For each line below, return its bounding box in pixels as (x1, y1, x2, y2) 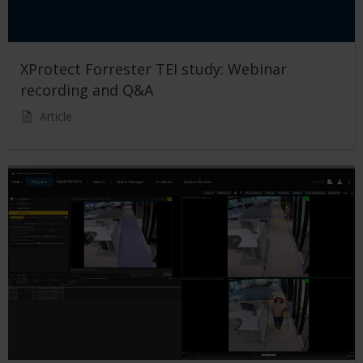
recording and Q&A (20, 79, 153, 100)
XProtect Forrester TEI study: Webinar (20, 58, 287, 79)
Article (40, 108, 72, 124)
